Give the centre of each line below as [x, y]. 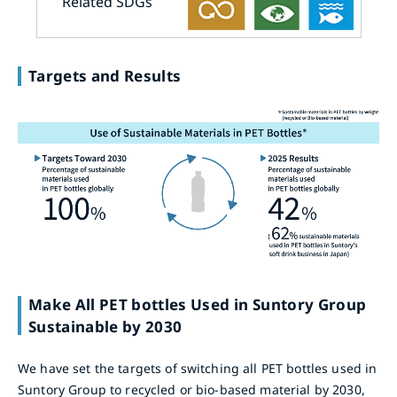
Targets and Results [105, 76]
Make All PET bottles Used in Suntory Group [198, 305]
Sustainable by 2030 [105, 327]
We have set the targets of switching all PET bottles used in [198, 369]
